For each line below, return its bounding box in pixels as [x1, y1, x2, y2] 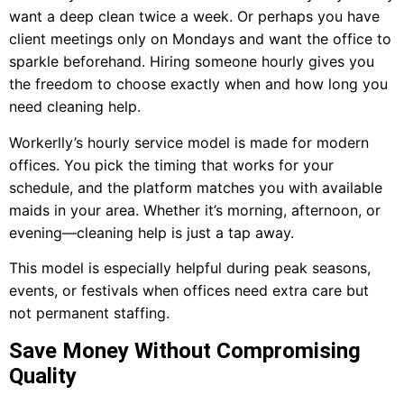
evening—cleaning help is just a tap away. [9, 223, 294, 242]
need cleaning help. [9, 97, 141, 116]
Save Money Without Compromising [9, 337, 361, 363]
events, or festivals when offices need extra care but [9, 281, 369, 300]
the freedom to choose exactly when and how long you [9, 75, 388, 94]
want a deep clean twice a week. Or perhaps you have [9, 7, 380, 26]
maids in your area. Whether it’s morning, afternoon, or [9, 200, 381, 219]
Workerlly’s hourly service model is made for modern [9, 133, 369, 151]
